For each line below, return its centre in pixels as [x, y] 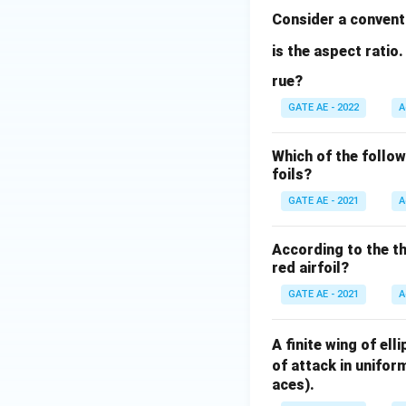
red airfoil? [310, 267]
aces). [293, 384]
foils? [292, 174]
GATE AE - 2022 [324, 107]
